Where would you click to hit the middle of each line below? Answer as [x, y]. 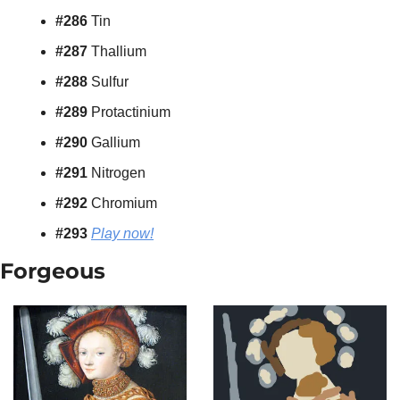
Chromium [124, 204]
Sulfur [110, 82]
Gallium [116, 143]
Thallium [119, 52]
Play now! [122, 234]
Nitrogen [118, 173]
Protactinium [131, 112]
